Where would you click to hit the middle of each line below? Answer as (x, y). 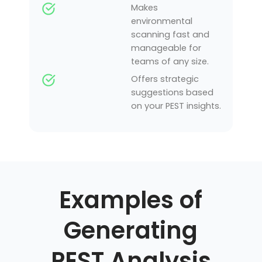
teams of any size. (170, 62)
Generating (131, 230)
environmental (162, 21)
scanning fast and (170, 35)
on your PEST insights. (176, 106)
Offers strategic (165, 79)
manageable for (166, 48)
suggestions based (172, 93)
